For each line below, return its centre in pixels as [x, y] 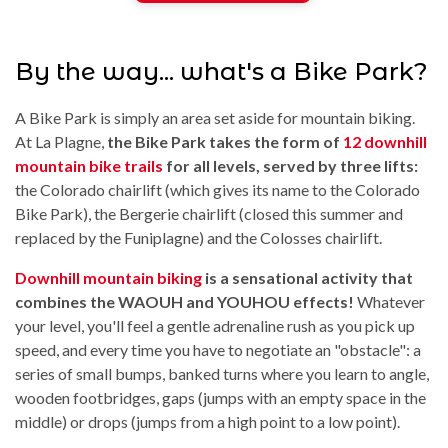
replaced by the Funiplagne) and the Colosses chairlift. [198, 238]
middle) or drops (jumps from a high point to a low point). [207, 422]
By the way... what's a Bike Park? [221, 72]
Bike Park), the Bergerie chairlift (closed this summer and [209, 214]
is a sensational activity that [307, 278]
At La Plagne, [61, 142]
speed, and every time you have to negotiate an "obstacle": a [218, 350]
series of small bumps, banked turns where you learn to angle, [222, 374]
